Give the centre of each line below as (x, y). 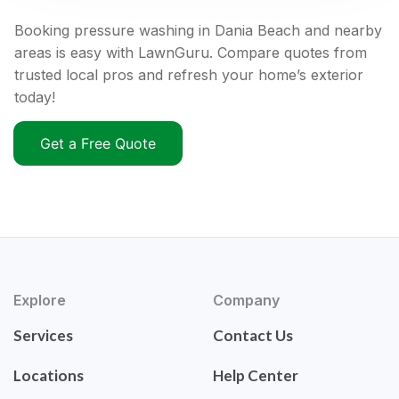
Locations (49, 376)
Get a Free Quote (98, 144)
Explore (40, 301)
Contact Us (253, 336)
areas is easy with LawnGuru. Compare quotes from (191, 53)
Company (246, 301)
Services (43, 336)
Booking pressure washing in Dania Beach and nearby (198, 31)
